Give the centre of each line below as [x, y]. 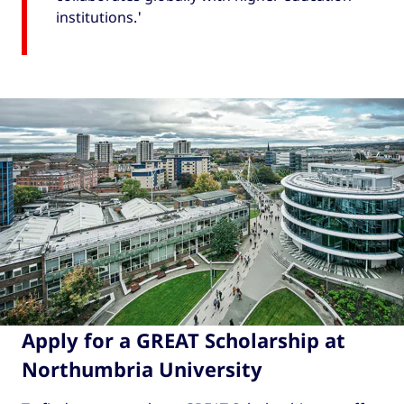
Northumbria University [142, 368]
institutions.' [99, 17]
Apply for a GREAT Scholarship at [184, 340]
